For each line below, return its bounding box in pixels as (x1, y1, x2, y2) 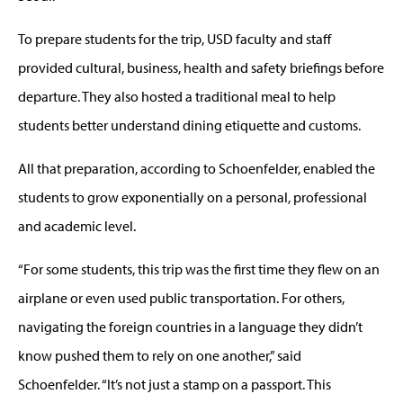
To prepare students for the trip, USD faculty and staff (18, 29, 331, 48)
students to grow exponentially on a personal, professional (18, 187, 367, 206)
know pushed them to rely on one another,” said (18, 345, 301, 364)
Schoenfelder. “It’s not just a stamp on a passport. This (18, 374, 331, 393)
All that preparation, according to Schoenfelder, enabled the (18, 158, 375, 177)
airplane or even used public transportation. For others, (18, 288, 345, 307)
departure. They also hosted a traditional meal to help (18, 86, 336, 105)
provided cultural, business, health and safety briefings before (18, 58, 384, 76)
